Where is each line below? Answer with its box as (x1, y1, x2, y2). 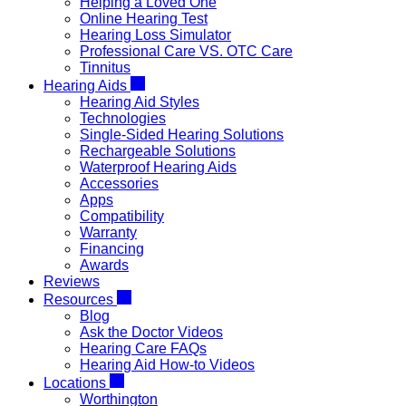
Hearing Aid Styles (80, 94, 199, 110)
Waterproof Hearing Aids (80, 159, 237, 175)
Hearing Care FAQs (80, 341, 207, 356)
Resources (43, 292, 117, 307)
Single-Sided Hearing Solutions (80, 127, 284, 142)
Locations (43, 375, 110, 391)
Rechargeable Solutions (80, 143, 236, 159)
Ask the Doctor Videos (80, 324, 223, 340)
